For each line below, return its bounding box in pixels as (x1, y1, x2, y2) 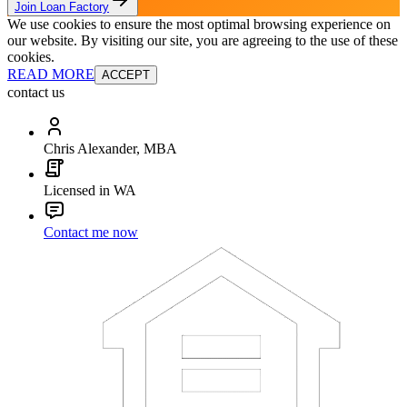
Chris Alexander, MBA (44, 140, 177, 156)
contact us (7, 84, 65, 100)
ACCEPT (102, 67, 150, 82)
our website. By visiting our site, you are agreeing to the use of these (7, 32, 398, 48)
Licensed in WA (44, 182, 136, 198)
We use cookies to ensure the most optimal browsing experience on (7, 15, 391, 32)
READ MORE (7, 65, 94, 82)
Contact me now (44, 223, 138, 240)
